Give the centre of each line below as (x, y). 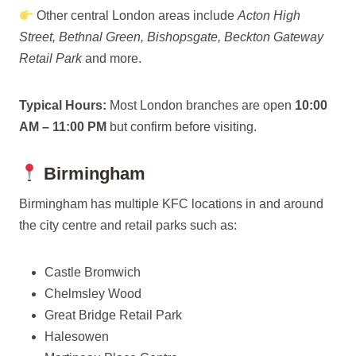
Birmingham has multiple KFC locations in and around (171, 204)
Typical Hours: (63, 105)
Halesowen (77, 337)
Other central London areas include (136, 15)
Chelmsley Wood (93, 294)
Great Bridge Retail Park (113, 315)
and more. (112, 58)
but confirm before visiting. (182, 127)
